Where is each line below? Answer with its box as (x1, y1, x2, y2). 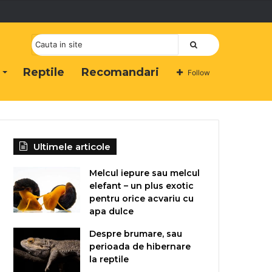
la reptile (89, 253, 129, 265)
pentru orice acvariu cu (89, 192, 194, 204)
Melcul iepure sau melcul (89, 167, 200, 178)
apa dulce (89, 205, 134, 217)
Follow (188, 67, 210, 77)
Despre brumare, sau (89, 228, 183, 239)
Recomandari (81, 65, 159, 79)
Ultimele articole (33, 140, 111, 152)
